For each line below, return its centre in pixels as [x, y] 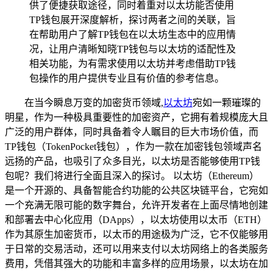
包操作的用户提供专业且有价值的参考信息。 [127, 78]
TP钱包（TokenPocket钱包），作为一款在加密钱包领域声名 [133, 146]
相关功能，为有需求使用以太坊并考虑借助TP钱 [133, 63]
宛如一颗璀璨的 [227, 102]
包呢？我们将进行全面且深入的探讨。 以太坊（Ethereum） [132, 175]
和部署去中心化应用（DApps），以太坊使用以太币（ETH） [136, 219]
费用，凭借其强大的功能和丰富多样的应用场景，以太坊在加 [136, 263]
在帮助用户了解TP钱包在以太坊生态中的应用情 [133, 34]
